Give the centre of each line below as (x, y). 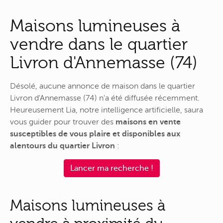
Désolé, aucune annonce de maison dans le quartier (103, 86)
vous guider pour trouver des (63, 122)
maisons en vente (148, 122)
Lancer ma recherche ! (111, 168)
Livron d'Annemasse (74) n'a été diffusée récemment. (105, 98)
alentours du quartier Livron (62, 146)
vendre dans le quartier (99, 44)
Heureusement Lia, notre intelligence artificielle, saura (107, 110)
